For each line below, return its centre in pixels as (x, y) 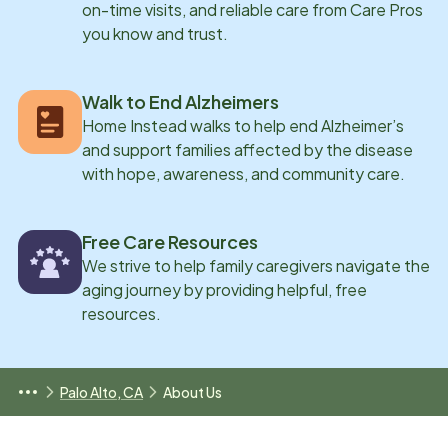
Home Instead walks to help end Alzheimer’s (243, 125)
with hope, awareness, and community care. (243, 173)
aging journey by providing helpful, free (224, 289)
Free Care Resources (170, 241)
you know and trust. (155, 33)
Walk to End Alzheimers (180, 101)
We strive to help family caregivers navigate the (256, 265)
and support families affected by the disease (247, 149)
